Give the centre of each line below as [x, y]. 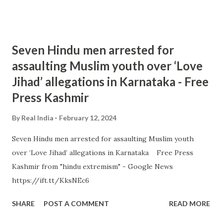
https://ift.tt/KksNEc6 [51, 180]
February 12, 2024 [88, 118]
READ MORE [190, 203]
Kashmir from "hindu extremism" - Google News [92, 166]
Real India [37, 118]
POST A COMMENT [76, 203]
